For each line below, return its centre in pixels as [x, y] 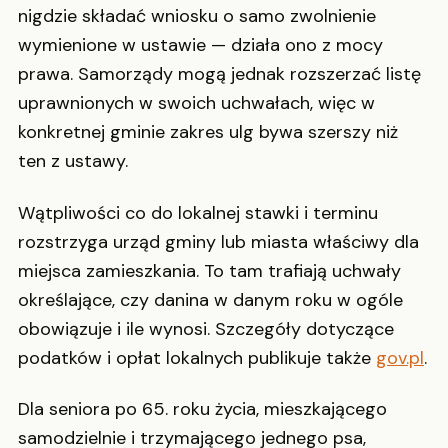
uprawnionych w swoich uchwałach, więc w [196, 103]
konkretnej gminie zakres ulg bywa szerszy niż [208, 132]
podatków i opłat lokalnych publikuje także [197, 357]
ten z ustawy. [73, 161]
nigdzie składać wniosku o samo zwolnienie [197, 16]
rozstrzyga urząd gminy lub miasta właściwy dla [218, 241]
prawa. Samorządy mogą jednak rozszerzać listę [219, 74]
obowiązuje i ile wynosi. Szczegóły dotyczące [206, 328]
